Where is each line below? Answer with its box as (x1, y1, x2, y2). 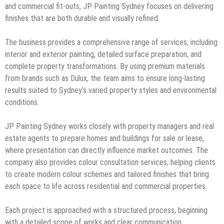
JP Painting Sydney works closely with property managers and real (5, 121, 214, 131)
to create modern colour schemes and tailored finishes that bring (5, 169, 209, 179)
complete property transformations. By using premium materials (5, 61, 205, 71)
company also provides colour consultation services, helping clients (5, 157, 215, 167)
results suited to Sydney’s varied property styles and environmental (5, 85, 216, 95)
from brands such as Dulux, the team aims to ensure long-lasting (5, 73, 205, 83)
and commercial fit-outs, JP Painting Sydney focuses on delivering (5, 1, 213, 11)
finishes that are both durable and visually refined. (5, 13, 159, 23)
